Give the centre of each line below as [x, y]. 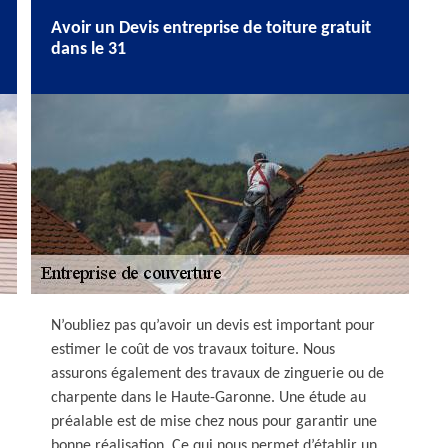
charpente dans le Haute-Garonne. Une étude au [208, 398]
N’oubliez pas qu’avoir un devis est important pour [213, 326]
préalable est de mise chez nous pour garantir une [214, 422]
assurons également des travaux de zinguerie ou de [217, 374]
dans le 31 [88, 49]
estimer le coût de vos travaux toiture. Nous [193, 350]
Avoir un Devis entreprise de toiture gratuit [211, 28]
